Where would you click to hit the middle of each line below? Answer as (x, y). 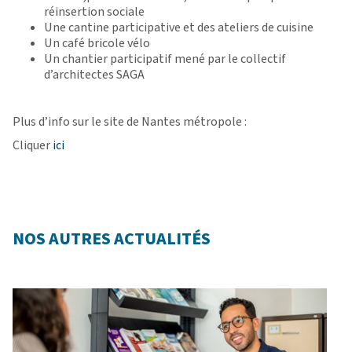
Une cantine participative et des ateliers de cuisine (179, 28)
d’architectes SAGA (94, 75)
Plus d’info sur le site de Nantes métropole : (130, 122)
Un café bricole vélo (97, 44)
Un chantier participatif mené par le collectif (165, 59)
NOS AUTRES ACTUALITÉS (112, 239)
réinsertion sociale (94, 12)
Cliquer (31, 146)
